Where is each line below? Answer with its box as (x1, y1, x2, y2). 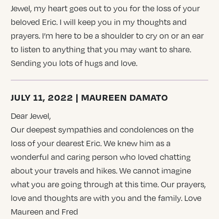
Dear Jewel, (11, 110, 51, 121)
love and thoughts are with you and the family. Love (11, 193, 202, 203)
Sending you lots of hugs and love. (11, 58, 138, 68)
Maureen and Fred (11, 206, 79, 217)
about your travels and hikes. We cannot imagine (11, 165, 192, 175)
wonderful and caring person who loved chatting (11, 152, 191, 162)
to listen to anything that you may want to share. (11, 44, 192, 54)
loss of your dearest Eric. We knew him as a (11, 138, 171, 148)
